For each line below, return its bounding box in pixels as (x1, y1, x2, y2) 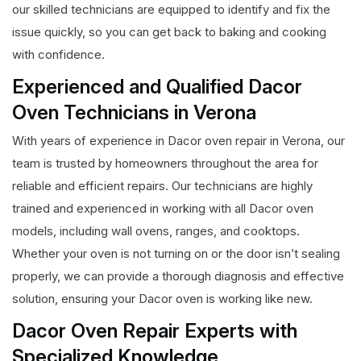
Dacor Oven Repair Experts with (12, 319, 297, 343)
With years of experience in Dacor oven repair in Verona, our (12, 133, 345, 149)
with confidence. (12, 47, 105, 63)
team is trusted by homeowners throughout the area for (12, 156, 318, 172)
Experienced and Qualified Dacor (12, 75, 302, 99)
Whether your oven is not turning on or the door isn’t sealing (12, 246, 340, 262)
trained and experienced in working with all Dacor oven (12, 201, 313, 217)
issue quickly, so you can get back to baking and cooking (12, 24, 326, 40)
